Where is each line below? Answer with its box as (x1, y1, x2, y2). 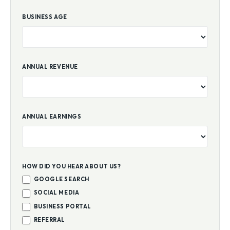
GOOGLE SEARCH (32, 176, 89, 183)
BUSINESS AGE (22, 13, 67, 21)
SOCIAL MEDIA (32, 189, 80, 197)
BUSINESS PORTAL (32, 202, 91, 210)
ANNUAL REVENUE (22, 63, 78, 70)
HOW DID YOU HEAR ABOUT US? (22, 163, 121, 170)
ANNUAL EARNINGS (22, 113, 82, 120)
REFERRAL (32, 216, 65, 223)
